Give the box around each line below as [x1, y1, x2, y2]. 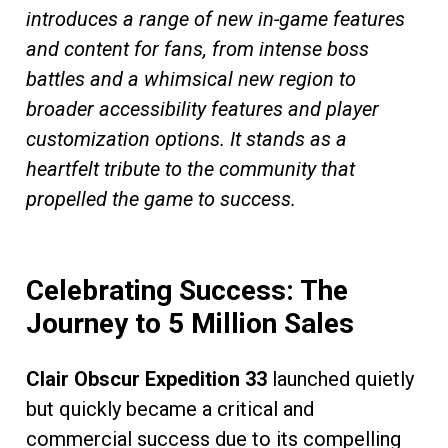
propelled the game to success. [26, 186, 296, 211]
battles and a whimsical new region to [26, 66, 356, 91]
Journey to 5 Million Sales [26, 306, 354, 340]
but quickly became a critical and [26, 396, 314, 421]
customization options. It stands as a [26, 126, 347, 151]
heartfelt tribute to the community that [26, 156, 355, 181]
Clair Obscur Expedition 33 [26, 366, 267, 391]
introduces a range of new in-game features [26, 6, 405, 31]
